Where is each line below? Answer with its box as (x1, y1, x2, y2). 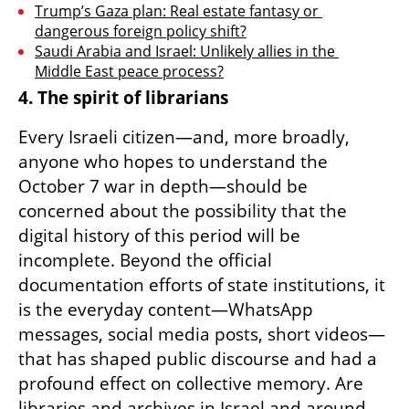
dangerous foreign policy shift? (35, 21, 246, 42)
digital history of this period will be (18, 224, 300, 248)
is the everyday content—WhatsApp (18, 298, 313, 322)
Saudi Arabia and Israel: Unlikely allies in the (35, 41, 335, 62)
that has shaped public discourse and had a (18, 347, 377, 372)
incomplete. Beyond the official (18, 248, 272, 273)
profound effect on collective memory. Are (18, 372, 363, 396)
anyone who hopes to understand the (18, 150, 328, 174)
